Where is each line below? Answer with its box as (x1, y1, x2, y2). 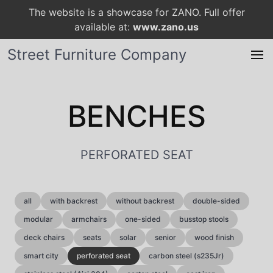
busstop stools (179, 214, 229, 224)
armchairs (71, 214, 107, 224)
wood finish (194, 233, 234, 242)
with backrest (50, 196, 97, 205)
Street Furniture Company (7, 46, 186, 63)
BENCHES (67, 98, 206, 134)
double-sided (193, 196, 240, 205)
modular (24, 214, 53, 224)
